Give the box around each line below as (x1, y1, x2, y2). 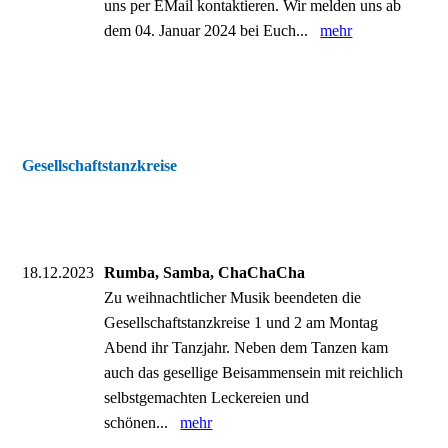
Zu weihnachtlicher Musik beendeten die (104, 289, 362, 306)
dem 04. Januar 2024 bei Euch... (104, 22, 321, 39)
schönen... (104, 414, 181, 431)
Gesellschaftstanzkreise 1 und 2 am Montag (104, 314, 379, 331)
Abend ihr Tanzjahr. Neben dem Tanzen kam (104, 339, 389, 356)
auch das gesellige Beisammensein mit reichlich (104, 364, 404, 381)
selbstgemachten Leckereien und (104, 389, 310, 406)
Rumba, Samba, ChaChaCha (104, 264, 306, 281)
